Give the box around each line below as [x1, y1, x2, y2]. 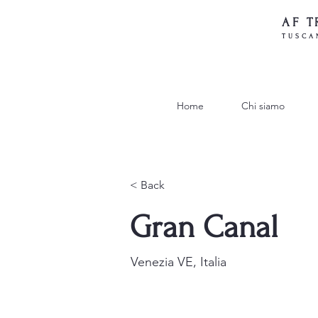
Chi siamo [241, 99, 285, 112]
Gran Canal [130, 209, 278, 245]
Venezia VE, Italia [131, 254, 226, 270]
